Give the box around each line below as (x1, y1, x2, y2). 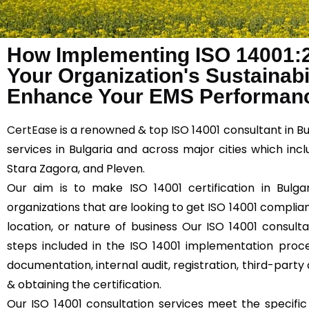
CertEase (7, 122, 57, 138)
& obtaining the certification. (7, 277, 161, 292)
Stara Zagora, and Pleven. (7, 161, 145, 177)
